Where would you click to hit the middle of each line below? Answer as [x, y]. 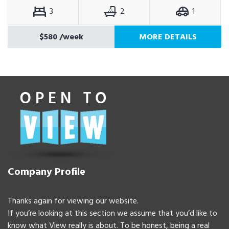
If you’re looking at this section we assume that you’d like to [112, 213]
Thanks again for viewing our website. [73, 201]
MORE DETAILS [168, 37]
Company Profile [47, 172]
